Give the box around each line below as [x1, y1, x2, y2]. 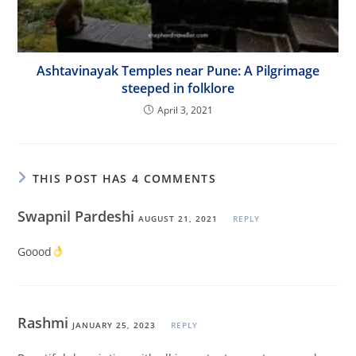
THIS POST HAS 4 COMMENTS [32, 171, 216, 187]
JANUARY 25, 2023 [72, 319, 157, 331]
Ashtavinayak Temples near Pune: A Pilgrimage [37, 62, 319, 80]
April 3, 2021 [157, 103, 213, 118]
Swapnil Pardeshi [17, 207, 139, 226]
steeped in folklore [122, 79, 234, 98]
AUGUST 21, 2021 [138, 213, 219, 225]
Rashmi [17, 313, 73, 333]
